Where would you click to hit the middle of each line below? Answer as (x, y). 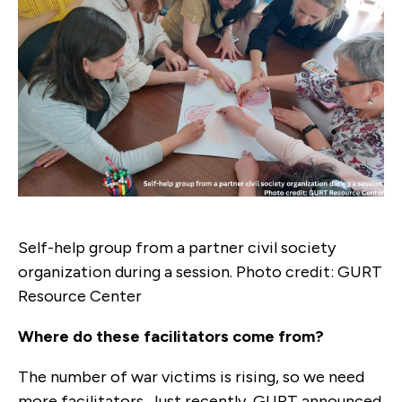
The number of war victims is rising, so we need (191, 376)
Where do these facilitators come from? (171, 336)
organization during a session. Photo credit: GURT (200, 271)
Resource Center (80, 296)
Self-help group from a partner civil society (177, 247)
